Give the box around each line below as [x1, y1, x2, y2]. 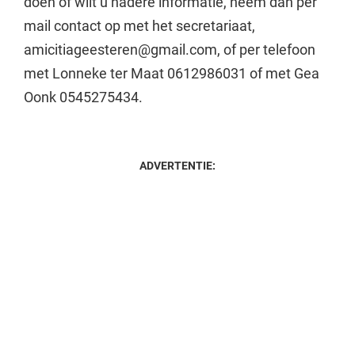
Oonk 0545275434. [23, 88, 143, 105]
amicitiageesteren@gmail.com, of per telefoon [23, 40, 315, 58]
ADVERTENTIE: [139, 158, 216, 172]
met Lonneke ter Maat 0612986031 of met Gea [23, 64, 319, 82]
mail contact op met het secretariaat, [23, 17, 255, 34]
